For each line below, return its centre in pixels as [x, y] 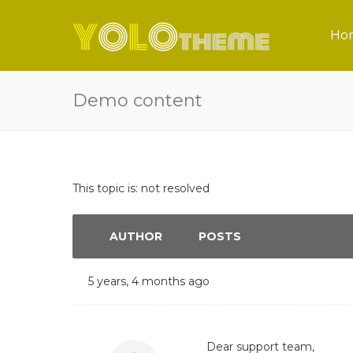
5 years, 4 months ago [149, 281]
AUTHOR [136, 236]
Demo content [137, 100]
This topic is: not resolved [141, 188]
